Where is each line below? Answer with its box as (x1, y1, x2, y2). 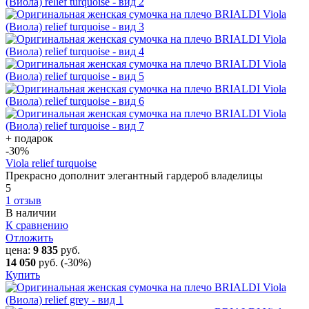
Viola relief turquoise (6, 157, 97, 169)
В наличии (6, 206, 57, 219)
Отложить (6, 231, 53, 243)
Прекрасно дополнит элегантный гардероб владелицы (6, 169, 263, 181)
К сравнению (6, 219, 68, 231)
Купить (6, 268, 40, 281)
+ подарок (6, 132, 53, 144)
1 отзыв (6, 194, 41, 206)
